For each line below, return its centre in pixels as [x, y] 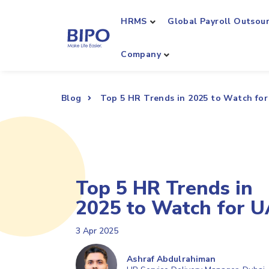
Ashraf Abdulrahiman [171, 259]
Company [141, 54]
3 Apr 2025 [97, 231]
